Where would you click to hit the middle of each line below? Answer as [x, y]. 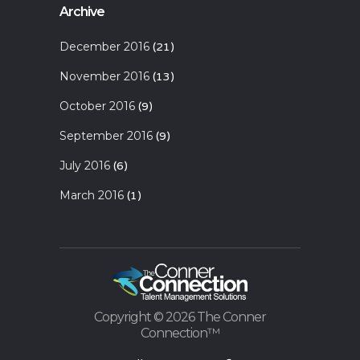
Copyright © [130, 317]
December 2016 [104, 46]
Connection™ [180, 333]
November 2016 [104, 76]
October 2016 [97, 106]
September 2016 [106, 135]
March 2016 [92, 195]
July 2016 [85, 165]
